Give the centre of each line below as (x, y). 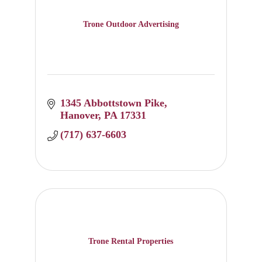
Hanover (80, 116)
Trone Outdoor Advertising (131, 24)
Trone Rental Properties (131, 241)
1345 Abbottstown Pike (113, 103)
